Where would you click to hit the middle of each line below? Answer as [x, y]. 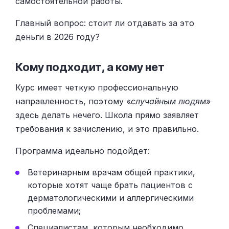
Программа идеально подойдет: [83, 151]
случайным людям [168, 101]
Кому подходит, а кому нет [90, 67]
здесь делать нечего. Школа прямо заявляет [107, 115]
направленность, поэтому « [73, 101]
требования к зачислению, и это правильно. [107, 129]
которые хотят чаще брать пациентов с [110, 185]
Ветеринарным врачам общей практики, [111, 172]
